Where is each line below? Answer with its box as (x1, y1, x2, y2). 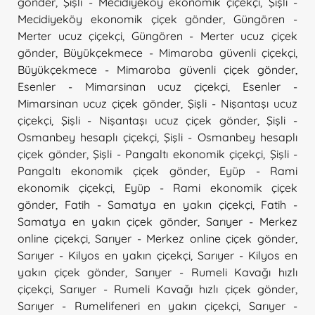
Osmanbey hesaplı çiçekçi (18, 129, 157, 144)
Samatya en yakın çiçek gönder (18, 214, 198, 229)
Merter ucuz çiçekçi (18, 28, 123, 43)
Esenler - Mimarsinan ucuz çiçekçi (18, 79, 229, 94)
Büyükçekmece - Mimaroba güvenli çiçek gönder (18, 62, 295, 77)
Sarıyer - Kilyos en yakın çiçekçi (18, 247, 191, 262)
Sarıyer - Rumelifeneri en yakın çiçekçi (18, 298, 239, 313)
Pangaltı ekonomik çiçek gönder (18, 163, 207, 178)
